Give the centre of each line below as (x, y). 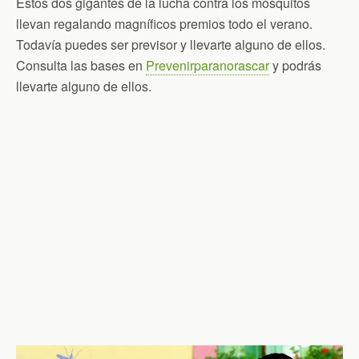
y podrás (295, 65)
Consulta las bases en (81, 65)
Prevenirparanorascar (208, 65)
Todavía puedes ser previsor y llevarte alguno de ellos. (171, 44)
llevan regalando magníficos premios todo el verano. (164, 23)
